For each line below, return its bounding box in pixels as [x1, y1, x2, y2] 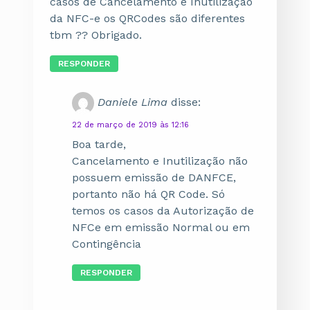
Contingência [72, 237, 141, 250]
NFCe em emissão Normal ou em [72, 221, 250, 234]
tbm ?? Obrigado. [50, 28, 142, 42]
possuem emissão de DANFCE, [72, 171, 236, 184]
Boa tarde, [72, 138, 126, 151]
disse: [171, 95, 201, 109]
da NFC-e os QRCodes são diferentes [50, 12, 245, 25]
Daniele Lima [98, 95, 167, 109]
